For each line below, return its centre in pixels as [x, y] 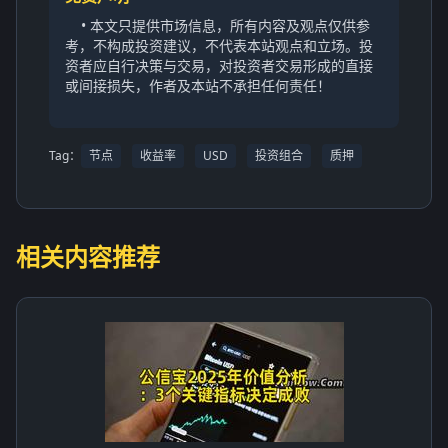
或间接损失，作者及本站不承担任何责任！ [198, 85]
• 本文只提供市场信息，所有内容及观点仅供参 [225, 25]
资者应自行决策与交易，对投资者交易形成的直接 [219, 65]
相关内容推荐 [88, 256]
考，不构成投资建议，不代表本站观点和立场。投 [219, 45]
